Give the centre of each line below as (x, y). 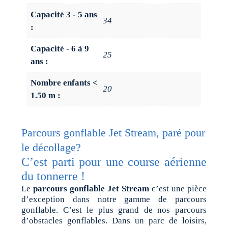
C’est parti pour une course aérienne (114, 162)
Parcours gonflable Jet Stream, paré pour (113, 133)
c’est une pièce (178, 189)
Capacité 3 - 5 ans (64, 14)
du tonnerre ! (53, 176)
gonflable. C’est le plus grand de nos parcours (114, 210)
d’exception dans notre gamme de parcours (114, 199)
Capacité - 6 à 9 (60, 48)
